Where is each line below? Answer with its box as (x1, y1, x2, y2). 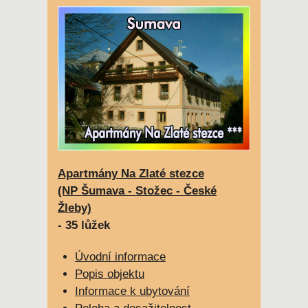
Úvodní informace (75, 250, 166, 264)
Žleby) (58, 201, 91, 215)
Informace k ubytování (75, 285, 190, 298)
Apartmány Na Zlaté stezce (58, 167, 204, 181)
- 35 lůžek (58, 219, 110, 232)
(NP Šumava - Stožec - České (58, 184, 217, 198)
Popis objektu (75, 267, 144, 281)
